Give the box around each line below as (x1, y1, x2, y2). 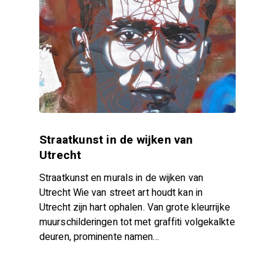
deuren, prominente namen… (39, 229, 160, 244)
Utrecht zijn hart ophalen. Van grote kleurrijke (39, 199, 230, 215)
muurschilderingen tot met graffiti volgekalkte (39, 214, 235, 230)
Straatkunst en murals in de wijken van (39, 170, 203, 185)
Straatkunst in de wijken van (39, 131, 193, 149)
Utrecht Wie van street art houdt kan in (39, 185, 203, 200)
